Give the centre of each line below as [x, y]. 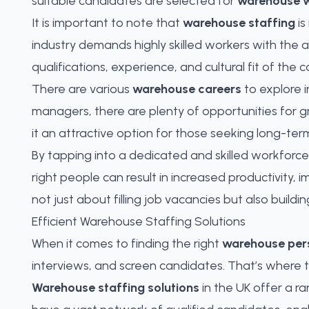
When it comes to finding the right [127, 243]
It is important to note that [107, 23]
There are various [82, 89]
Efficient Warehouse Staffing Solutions [139, 221]
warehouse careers [187, 89]
